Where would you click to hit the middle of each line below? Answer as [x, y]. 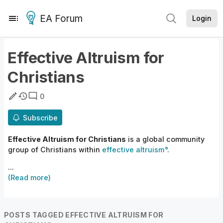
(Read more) [29, 178]
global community [172, 139]
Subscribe [40, 117]
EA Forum [61, 19]
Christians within [70, 150]
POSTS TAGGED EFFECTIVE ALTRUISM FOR [84, 215]
